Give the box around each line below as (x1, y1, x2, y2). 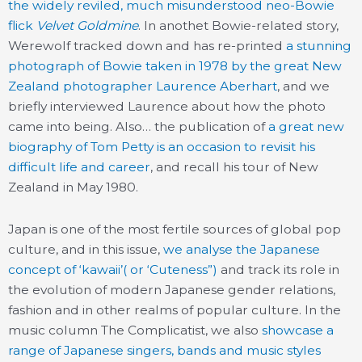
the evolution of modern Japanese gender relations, (8, 281, 335, 297)
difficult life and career (8, 158, 150, 175)
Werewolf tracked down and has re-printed (8, 37, 286, 53)
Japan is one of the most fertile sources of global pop (8, 221, 341, 237)
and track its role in (217, 261, 339, 277)
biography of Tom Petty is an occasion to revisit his (8, 138, 315, 154)
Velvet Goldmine (36, 17, 138, 33)
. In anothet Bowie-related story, (138, 17, 339, 33)
